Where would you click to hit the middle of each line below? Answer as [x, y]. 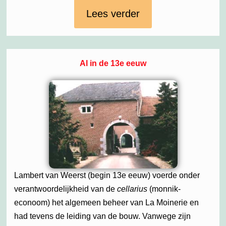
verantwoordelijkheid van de [66, 189]
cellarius [132, 189]
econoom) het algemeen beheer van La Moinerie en [106, 203]
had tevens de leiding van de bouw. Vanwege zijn [102, 216]
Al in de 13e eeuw [113, 63]
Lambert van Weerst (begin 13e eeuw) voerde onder [107, 176]
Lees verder [113, 13]
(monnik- [164, 189]
